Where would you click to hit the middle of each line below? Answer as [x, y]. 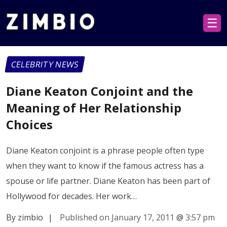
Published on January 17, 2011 [117, 217]
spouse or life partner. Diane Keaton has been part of [108, 181]
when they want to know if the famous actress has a [105, 165]
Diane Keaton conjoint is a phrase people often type [105, 150]
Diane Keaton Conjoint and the [100, 91]
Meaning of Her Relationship [94, 107]
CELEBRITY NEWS [45, 64]
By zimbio [25, 217]
